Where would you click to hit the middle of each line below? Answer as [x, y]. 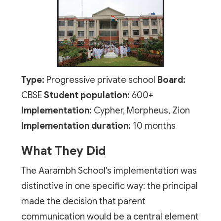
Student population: [87, 95]
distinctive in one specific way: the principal [109, 186]
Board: [171, 80]
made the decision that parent [83, 201]
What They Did [63, 151]
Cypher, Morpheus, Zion [141, 110]
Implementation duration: [76, 126]
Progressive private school [101, 80]
